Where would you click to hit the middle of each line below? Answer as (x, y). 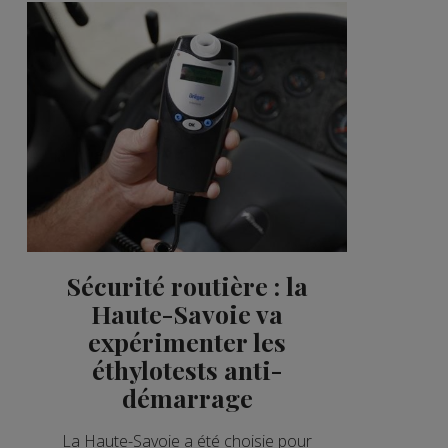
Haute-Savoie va (187, 313)
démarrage (187, 397)
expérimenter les (187, 341)
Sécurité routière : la (187, 285)
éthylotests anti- (187, 369)
